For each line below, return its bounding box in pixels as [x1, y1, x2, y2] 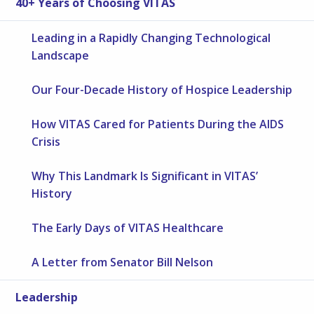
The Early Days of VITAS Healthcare [32, 220, 224, 236]
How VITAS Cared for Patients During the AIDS [32, 116, 285, 132]
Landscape [32, 48, 90, 64]
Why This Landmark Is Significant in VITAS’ [32, 168, 259, 184]
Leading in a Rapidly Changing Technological [32, 30, 271, 46]
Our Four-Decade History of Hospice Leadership [32, 82, 293, 98]
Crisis [32, 134, 61, 150]
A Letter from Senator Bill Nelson [32, 254, 214, 271]
